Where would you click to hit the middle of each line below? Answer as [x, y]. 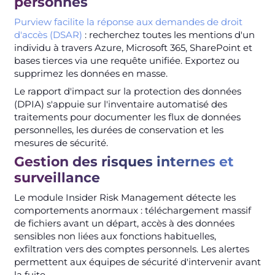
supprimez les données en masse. [91, 74]
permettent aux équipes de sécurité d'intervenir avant [137, 262]
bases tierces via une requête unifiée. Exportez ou [126, 61]
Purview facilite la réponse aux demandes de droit [128, 22]
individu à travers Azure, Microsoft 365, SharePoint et [133, 48]
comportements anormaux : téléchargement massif [132, 211]
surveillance [57, 178]
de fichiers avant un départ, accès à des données [124, 223]
